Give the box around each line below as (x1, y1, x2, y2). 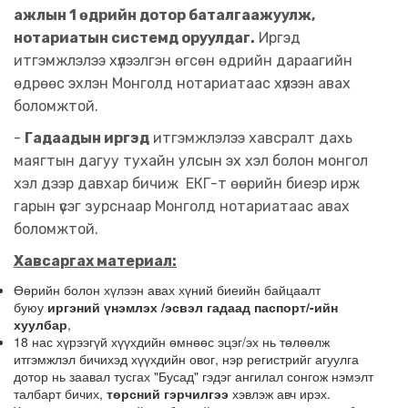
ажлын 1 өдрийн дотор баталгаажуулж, (14, 6, 315, 24)
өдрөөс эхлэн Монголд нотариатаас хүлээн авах (14, 75, 351, 92)
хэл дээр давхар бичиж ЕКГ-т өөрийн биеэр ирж (14, 175, 360, 192)
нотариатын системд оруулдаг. (14, 29, 255, 46)
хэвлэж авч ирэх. (229, 384, 331, 403)
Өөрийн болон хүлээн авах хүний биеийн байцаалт (14, 280, 321, 299)
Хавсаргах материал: (14, 252, 177, 270)
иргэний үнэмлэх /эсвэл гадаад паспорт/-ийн (47, 298, 338, 316)
